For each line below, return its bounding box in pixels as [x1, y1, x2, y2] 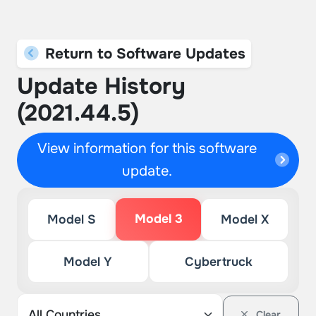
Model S [47, 212, 96, 227]
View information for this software [37, 140, 257, 157]
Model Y [63, 254, 113, 269]
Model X [221, 212, 269, 227]
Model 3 [134, 211, 183, 226]
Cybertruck [184, 254, 253, 269]
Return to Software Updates [40, 44, 245, 63]
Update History [17, 72, 186, 101]
